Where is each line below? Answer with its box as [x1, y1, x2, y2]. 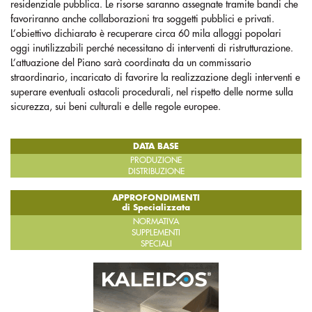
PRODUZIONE [130, 156, 182, 164]
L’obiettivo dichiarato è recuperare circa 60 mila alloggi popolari [10, 29, 281, 38]
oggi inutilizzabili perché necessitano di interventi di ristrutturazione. [10, 43, 293, 53]
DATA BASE [133, 142, 179, 150]
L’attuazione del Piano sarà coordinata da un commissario [10, 58, 251, 68]
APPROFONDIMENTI [112, 194, 200, 202]
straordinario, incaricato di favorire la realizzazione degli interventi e [10, 72, 300, 82]
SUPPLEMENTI [132, 228, 180, 237]
